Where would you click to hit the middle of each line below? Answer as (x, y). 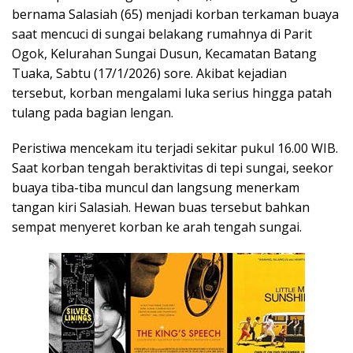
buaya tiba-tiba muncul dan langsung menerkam (156, 187)
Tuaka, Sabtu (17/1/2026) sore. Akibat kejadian (149, 73)
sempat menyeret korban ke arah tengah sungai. (157, 227)
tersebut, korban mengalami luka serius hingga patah (172, 93)
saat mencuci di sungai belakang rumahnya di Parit (162, 33)
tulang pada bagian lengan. (93, 112)
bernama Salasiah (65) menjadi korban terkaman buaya (175, 14)
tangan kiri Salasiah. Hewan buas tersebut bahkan (161, 207)
